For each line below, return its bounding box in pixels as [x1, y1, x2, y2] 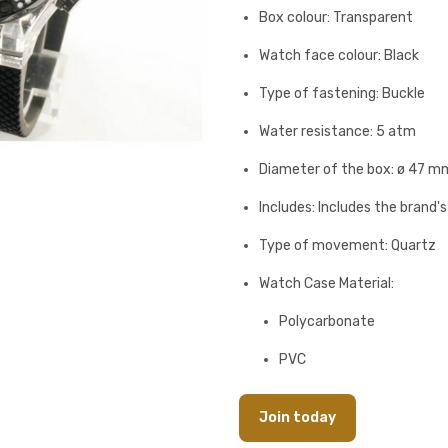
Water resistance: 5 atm [259, 123, 416, 140]
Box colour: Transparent [259, 9, 413, 26]
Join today [259, 409, 336, 426]
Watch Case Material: [259, 275, 394, 292]
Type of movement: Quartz [259, 237, 436, 254]
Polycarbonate [279, 313, 375, 330]
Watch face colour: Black [259, 47, 419, 64]
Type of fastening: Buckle [259, 85, 425, 102]
